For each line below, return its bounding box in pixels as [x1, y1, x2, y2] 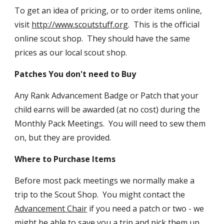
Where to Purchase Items [14, 153, 116, 164]
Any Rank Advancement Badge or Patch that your [14, 90, 199, 101]
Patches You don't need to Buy [14, 68, 136, 79]
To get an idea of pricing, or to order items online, [14, 5, 202, 16]
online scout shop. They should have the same [14, 33, 190, 44]
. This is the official [128, 19, 200, 30]
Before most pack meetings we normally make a [14, 175, 195, 186]
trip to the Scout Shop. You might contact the [14, 189, 185, 200]
